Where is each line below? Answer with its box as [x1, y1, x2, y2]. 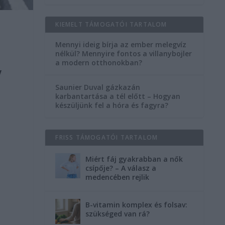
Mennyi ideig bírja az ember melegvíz [55, 40, 187, 49]
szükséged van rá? [85, 209, 150, 218]
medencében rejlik [85, 172, 150, 182]
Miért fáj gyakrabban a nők [85, 154, 183, 164]
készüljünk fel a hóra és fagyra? [55, 100, 169, 110]
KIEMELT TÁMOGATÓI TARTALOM [55, 20, 167, 29]
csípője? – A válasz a [85, 163, 157, 173]
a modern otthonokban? [55, 58, 143, 67]
